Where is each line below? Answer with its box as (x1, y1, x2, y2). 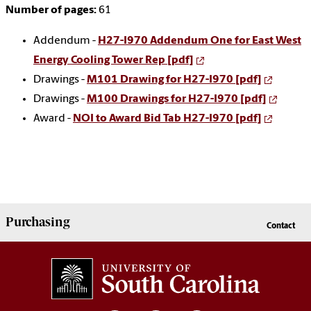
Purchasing (6, 215, 69, 230)
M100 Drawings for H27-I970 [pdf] (87, 94, 267, 106)
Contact (267, 222, 295, 231)
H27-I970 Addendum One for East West (98, 35, 301, 47)
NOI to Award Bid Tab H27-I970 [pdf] (73, 113, 262, 125)
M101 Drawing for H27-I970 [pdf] (87, 74, 262, 86)
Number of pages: (6, 5, 96, 17)
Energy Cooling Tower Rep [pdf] (33, 55, 194, 67)
